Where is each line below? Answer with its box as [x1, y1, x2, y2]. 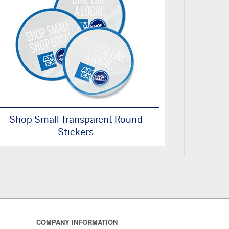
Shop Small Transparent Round [9, 116, 143, 125]
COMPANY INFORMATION [36, 217, 118, 227]
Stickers [58, 128, 94, 138]
